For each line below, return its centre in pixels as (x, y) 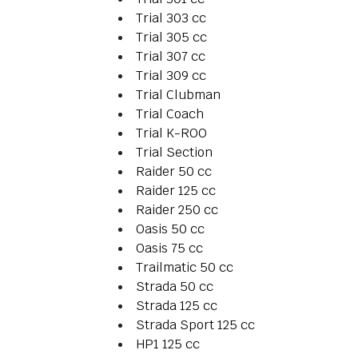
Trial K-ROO (171, 133)
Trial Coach (170, 114)
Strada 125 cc (177, 306)
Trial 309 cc (171, 76)
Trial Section (174, 153)
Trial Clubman (178, 95)
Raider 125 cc (176, 191)
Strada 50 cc (175, 287)
